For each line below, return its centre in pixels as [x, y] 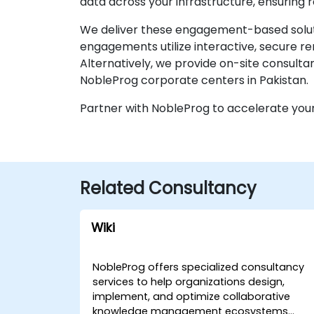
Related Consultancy [168, 188]
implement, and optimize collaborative [192, 296]
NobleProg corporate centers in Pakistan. [194, 80]
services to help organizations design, [189, 282]
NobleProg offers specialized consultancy [199, 267]
